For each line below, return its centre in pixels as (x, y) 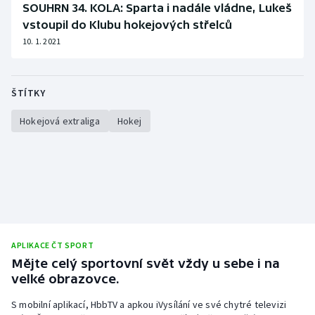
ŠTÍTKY (28, 93)
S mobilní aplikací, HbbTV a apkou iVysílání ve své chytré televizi (149, 304)
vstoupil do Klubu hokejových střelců (127, 25)
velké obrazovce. (65, 279)
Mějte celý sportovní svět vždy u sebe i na (146, 263)
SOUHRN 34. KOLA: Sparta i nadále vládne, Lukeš (157, 8)
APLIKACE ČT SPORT (53, 245)
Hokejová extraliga (60, 121)
